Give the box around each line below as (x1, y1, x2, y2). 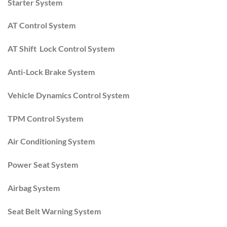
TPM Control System (8, 113, 83, 123)
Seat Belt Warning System (8, 206, 101, 216)
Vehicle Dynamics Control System (8, 90, 129, 100)
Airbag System (8, 183, 60, 193)
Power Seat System (8, 160, 78, 170)
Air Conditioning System (8, 136, 95, 146)
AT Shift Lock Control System (8, 44, 115, 54)
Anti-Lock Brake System (8, 67, 95, 77)
